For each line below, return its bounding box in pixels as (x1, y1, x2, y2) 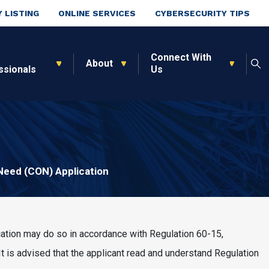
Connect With (150, 52, 211, 63)
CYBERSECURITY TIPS (155, 8, 250, 18)
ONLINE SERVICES (58, 8, 136, 18)
